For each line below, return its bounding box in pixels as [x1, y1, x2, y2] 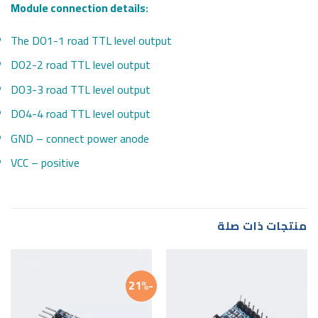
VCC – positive [11, 152, 79, 174]
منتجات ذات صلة [216, 215, 307, 237]
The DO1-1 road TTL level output [11, 29, 172, 51]
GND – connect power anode [11, 127, 149, 149]
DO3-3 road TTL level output [11, 78, 150, 100]
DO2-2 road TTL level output [11, 54, 150, 76]
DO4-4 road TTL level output [11, 103, 150, 125]
